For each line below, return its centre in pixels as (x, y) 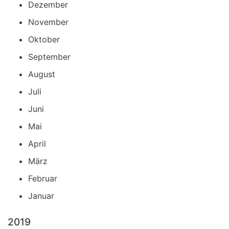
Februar (43, 179)
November (48, 22)
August (42, 74)
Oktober (44, 40)
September (49, 57)
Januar (41, 196)
